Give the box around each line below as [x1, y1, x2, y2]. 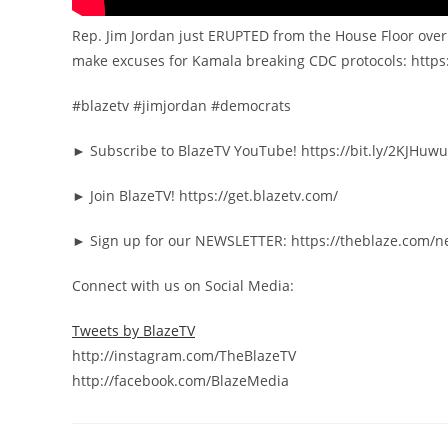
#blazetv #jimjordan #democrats [72, 95, 291, 115]
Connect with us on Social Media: [72, 275, 294, 295]
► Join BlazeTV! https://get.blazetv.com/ [72, 185, 338, 205]
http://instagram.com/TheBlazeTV [72, 345, 296, 365]
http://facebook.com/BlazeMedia [72, 370, 289, 390]
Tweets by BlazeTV [72, 320, 195, 340]
